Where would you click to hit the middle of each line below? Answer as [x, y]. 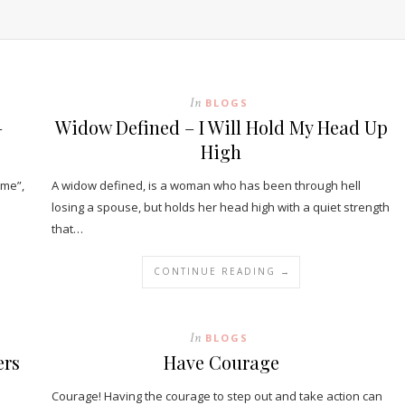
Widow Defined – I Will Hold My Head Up [221, 127]
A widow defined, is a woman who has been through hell [206, 185]
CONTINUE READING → [222, 271]
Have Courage [221, 362]
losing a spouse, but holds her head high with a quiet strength [221, 207]
